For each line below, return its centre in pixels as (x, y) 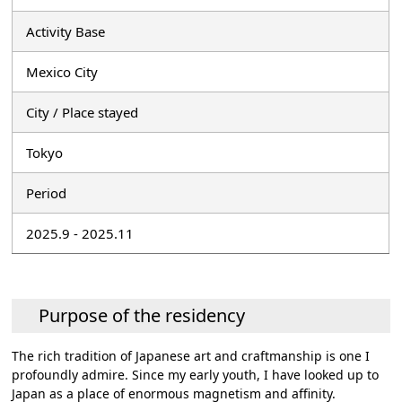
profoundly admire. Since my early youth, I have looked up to (196, 375)
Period (47, 193)
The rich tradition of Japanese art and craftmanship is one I (191, 356)
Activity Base (66, 31)
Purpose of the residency (142, 315)
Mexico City (62, 72)
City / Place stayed (83, 112)
